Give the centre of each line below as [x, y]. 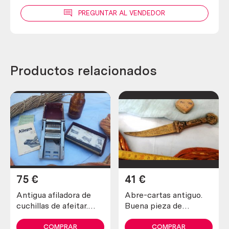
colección [143, 216]
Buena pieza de [153, 205]
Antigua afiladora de [54, 195]
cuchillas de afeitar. [52, 205]
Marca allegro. [42, 216]
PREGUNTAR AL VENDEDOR [122, 13]
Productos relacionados [84, 71]
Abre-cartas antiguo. [164, 195]
